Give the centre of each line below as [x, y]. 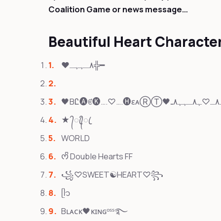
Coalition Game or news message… [118, 9]
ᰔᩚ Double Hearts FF [97, 156]
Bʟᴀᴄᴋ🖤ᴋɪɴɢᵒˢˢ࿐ [94, 211]
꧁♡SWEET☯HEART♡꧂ [112, 174]
